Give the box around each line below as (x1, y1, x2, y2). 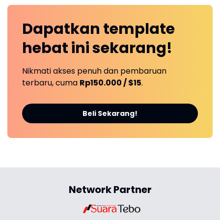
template (103, 19, 175, 40)
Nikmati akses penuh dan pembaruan (22, 65, 166, 77)
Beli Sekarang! (82, 109, 137, 119)
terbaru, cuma (22, 77, 80, 89)
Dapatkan (22, 19, 103, 40)
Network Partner (68, 183, 152, 197)
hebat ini (22, 38, 92, 59)
